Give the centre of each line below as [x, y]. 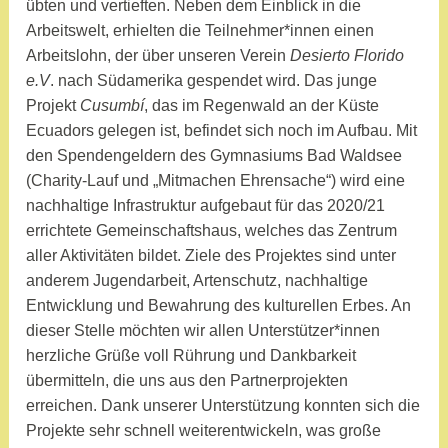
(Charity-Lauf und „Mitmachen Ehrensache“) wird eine [216, 181]
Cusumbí [112, 106]
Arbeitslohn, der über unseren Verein [158, 56]
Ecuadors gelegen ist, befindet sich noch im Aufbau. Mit [222, 131]
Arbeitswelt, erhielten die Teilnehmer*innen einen [200, 31]
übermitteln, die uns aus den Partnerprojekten [187, 381]
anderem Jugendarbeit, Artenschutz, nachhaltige [197, 281]
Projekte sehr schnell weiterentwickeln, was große [204, 431]
